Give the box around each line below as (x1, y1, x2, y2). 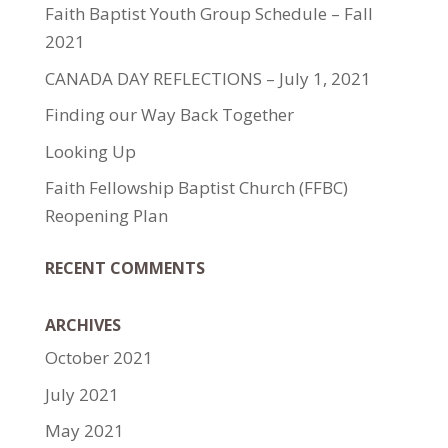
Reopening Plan (44, 204, 168, 227)
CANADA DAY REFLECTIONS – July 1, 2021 (44, 66, 371, 90)
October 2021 (44, 346, 153, 369)
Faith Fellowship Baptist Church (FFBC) (44, 176, 348, 199)
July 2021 (44, 382, 119, 406)
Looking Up (44, 139, 136, 163)
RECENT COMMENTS (44, 257, 205, 279)
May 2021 (44, 419, 124, 442)
